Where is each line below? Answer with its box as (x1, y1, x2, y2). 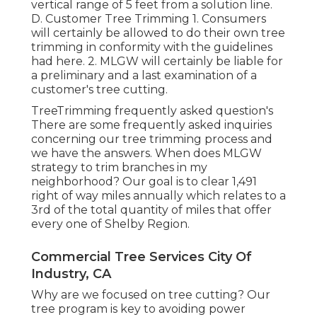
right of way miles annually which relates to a (31, 189, 286, 203)
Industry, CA (31, 266, 111, 282)
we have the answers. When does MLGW (31, 146, 262, 161)
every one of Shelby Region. (31, 217, 190, 231)
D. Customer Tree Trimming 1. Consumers (31, 12, 266, 26)
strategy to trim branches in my (31, 161, 207, 175)
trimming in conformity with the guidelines (31, 40, 272, 54)
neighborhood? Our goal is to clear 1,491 (31, 175, 257, 189)
